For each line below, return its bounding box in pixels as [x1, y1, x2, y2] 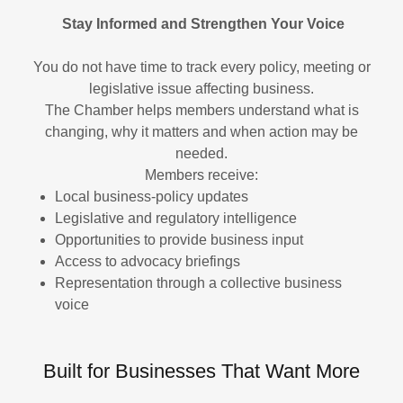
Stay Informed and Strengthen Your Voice [62, 15, 345, 31]
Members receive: [145, 166, 258, 183]
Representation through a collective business [54, 274, 342, 291]
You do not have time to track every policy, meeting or [32, 58, 371, 75]
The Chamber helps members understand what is [44, 102, 359, 118]
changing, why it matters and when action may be [45, 123, 358, 139]
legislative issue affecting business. [89, 80, 314, 96]
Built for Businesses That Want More [43, 359, 360, 382]
